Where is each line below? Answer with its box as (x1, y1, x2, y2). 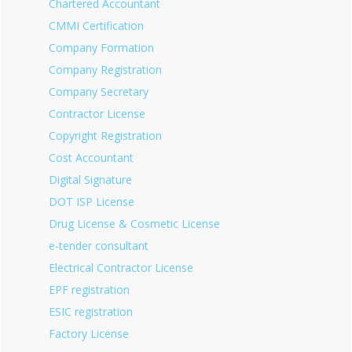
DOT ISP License (49, 194, 134, 209)
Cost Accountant (49, 150, 134, 165)
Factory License (49, 326, 129, 341)
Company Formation (49, 40, 154, 55)
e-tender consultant (49, 238, 148, 253)
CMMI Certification (49, 18, 144, 33)
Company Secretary (49, 84, 148, 99)
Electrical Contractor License (49, 260, 193, 275)
